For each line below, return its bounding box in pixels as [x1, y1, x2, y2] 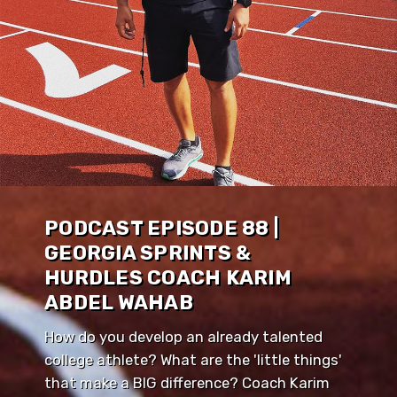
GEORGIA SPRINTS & [44, 240, 252, 265]
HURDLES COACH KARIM [44, 265, 292, 290]
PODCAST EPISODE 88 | [44, 215, 278, 240]
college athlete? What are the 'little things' [44, 350, 342, 369]
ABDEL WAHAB [44, 290, 193, 315]
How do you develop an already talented [44, 327, 323, 346]
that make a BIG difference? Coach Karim [44, 373, 330, 392]
